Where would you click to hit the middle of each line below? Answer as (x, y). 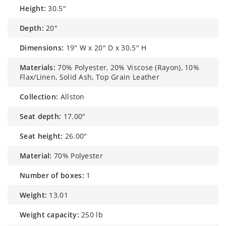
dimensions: (44, 47)
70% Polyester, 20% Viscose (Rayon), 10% (129, 67)
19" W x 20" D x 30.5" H (106, 47)
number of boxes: (55, 175)
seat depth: (43, 116)
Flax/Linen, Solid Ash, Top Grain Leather (90, 77)
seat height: (43, 136)
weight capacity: (53, 214)
